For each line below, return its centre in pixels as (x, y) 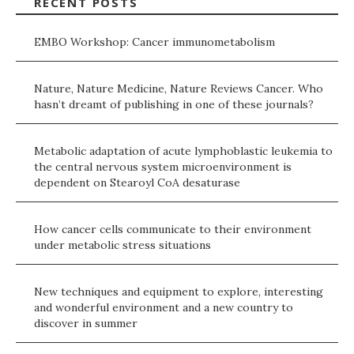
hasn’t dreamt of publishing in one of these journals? (174, 105)
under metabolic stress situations (122, 245)
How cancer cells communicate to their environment (173, 230)
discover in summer (86, 324)
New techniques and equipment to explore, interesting (179, 292)
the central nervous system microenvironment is (163, 167)
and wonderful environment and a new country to (164, 308)
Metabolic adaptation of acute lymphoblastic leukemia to (183, 151)
